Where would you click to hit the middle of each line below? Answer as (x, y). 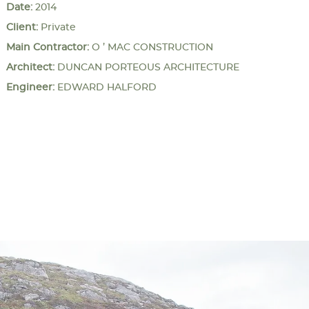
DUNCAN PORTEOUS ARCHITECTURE (147, 67)
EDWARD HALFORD (105, 87)
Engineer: (30, 87)
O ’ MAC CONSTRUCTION (151, 47)
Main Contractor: (47, 47)
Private (57, 27)
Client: (22, 27)
